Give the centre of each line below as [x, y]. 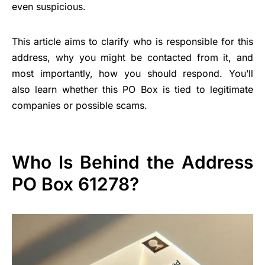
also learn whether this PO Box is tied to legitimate [132, 89]
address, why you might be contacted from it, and [132, 57]
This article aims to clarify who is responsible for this [132, 41]
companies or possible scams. [80, 105]
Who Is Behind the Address [132, 162]
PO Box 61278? [75, 184]
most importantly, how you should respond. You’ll [132, 73]
